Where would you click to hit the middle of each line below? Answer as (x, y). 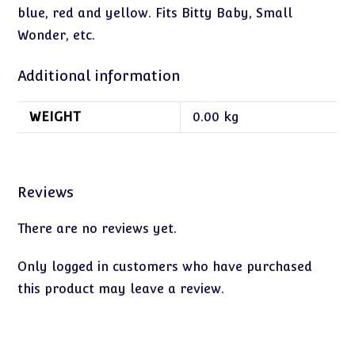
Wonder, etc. (57, 35)
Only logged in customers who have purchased (165, 266)
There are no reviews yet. (97, 228)
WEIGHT (55, 117)
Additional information (99, 76)
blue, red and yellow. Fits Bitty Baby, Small (155, 13)
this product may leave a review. (121, 288)
